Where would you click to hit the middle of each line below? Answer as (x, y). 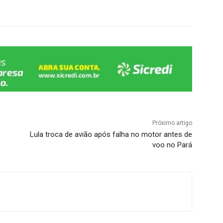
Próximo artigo (172, 123)
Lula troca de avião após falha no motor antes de (111, 134)
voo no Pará (172, 145)
